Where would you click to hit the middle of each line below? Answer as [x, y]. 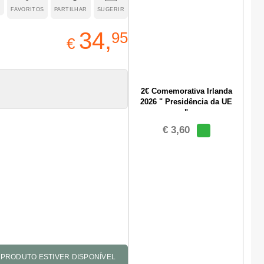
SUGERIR [110, 9]
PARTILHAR [70, 9]
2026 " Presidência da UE [186, 102]
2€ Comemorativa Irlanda [186, 91]
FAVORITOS [27, 9]
